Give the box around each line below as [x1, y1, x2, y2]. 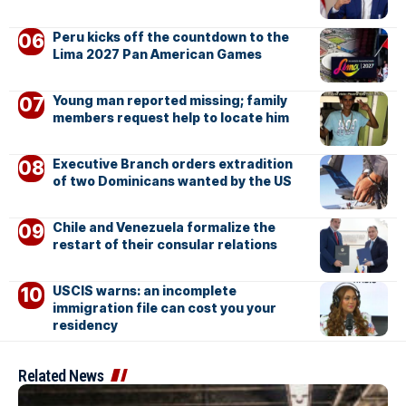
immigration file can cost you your [52, 300, 276, 316]
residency [52, 317, 118, 333]
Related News [18, 366, 103, 386]
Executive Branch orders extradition [52, 156, 293, 172]
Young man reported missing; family [52, 92, 287, 109]
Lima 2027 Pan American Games [52, 46, 262, 63]
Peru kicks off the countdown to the [52, 29, 289, 45]
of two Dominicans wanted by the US [52, 173, 292, 189]
